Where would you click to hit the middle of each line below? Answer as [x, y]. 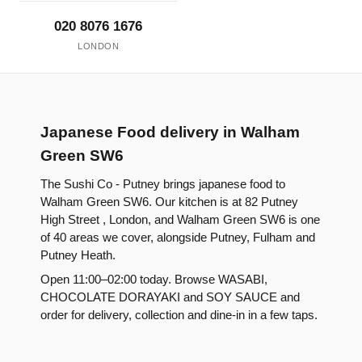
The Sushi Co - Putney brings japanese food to [163, 185]
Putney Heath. [78, 256]
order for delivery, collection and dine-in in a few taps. [179, 316]
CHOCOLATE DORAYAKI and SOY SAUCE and [170, 298]
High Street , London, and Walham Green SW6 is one [180, 220]
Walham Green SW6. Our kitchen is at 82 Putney [169, 202]
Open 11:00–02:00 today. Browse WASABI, [154, 280]
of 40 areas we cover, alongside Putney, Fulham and [178, 238]
